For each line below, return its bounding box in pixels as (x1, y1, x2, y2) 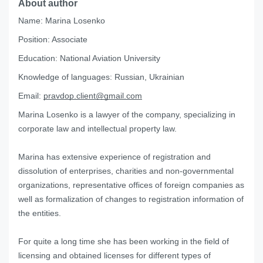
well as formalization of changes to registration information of (18, 194, 244, 204)
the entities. (18, 208, 61, 218)
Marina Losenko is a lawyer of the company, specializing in (18, 110, 235, 120)
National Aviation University (58, 53, 160, 63)
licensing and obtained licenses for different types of (18, 251, 211, 261)
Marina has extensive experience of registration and (18, 152, 211, 162)
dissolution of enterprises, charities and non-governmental (18, 166, 234, 176)
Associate (50, 35, 87, 45)
